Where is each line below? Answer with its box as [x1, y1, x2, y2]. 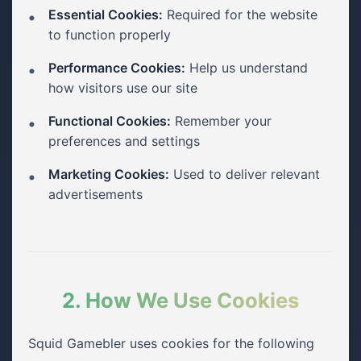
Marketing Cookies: [48, 166, 169, 182]
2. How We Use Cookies [62, 288, 299, 313]
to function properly [48, 27, 171, 43]
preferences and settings [48, 133, 200, 149]
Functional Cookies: [48, 113, 171, 129]
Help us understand [185, 60, 308, 76]
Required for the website [163, 6, 317, 23]
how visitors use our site [48, 80, 197, 96]
